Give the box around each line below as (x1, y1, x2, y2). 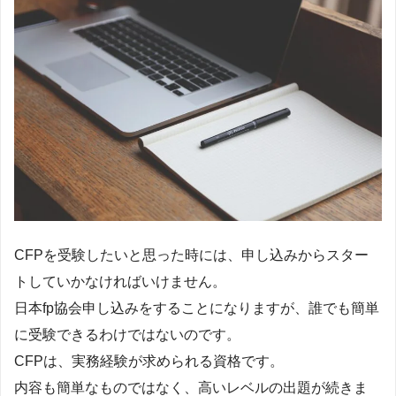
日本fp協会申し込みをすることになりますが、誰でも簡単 (14, 301, 379, 316)
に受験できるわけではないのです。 (14, 327, 240, 343)
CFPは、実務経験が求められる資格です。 (14, 354, 284, 369)
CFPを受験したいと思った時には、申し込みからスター (14, 247, 369, 263)
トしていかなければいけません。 (14, 274, 226, 290)
